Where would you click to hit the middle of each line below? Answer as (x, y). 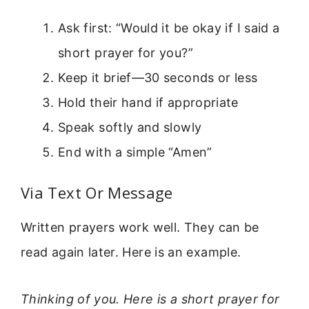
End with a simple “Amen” (135, 152)
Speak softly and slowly (130, 127)
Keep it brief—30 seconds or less (158, 77)
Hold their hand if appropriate (148, 102)
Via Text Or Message (97, 192)
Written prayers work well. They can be (140, 227)
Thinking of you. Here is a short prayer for (150, 299)
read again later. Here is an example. (131, 252)
